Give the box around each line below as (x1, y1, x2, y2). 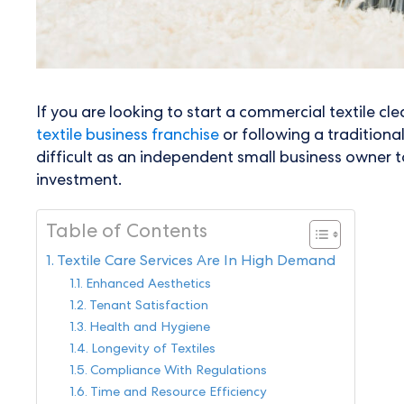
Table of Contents (46, 224, 207, 243)
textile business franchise (36, 128, 219, 145)
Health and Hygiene (88, 322, 210, 335)
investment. (36, 173, 122, 190)
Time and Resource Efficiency (89, 387, 267, 400)
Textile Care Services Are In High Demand (57, 255, 336, 271)
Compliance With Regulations (89, 365, 267, 379)
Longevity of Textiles (90, 344, 216, 357)
